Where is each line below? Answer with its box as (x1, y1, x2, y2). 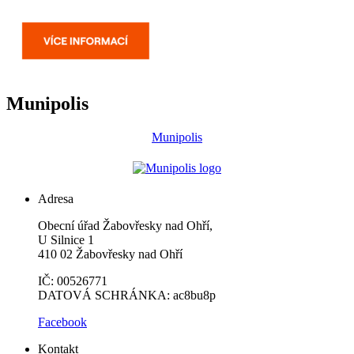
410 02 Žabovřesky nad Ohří (38, 247, 183, 262)
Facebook (38, 315, 87, 330)
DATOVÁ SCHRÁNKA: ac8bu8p (38, 288, 216, 303)
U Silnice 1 (38, 233, 94, 247)
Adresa (38, 192, 73, 206)
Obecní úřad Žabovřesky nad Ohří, (38, 219, 213, 233)
